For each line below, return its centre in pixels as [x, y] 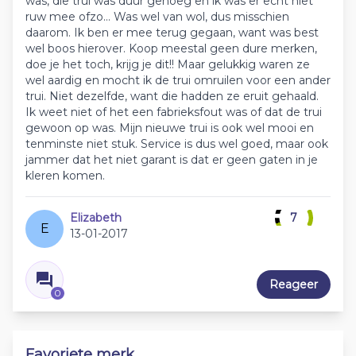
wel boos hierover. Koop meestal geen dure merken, [171, 49]
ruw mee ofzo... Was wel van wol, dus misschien [157, 17]
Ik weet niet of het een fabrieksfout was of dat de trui [174, 112]
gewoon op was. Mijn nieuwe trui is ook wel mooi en [170, 128]
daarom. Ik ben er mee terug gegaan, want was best [172, 33]
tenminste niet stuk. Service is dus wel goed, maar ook [177, 144]
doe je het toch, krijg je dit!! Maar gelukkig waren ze [168, 65]
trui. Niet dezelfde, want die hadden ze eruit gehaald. [172, 97]
